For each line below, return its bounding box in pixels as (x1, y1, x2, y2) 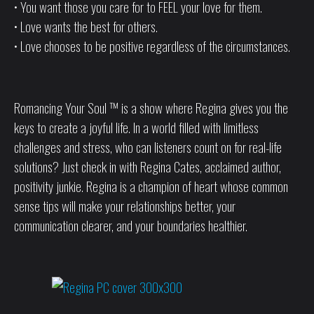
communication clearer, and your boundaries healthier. (14, 214, 247, 235)
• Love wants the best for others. (14, 15, 158, 36)
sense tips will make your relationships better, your (14, 195, 235, 215)
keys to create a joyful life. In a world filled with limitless (14, 116, 259, 137)
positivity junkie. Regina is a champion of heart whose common (14, 175, 288, 196)
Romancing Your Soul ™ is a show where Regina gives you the (14, 97, 288, 117)
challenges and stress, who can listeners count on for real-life (14, 136, 282, 156)
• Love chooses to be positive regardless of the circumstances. (14, 35, 290, 55)
